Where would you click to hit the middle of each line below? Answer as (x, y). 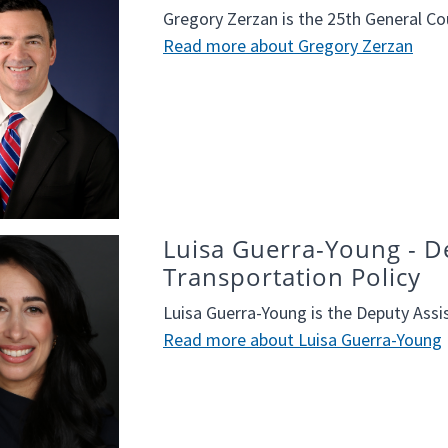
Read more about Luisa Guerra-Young (302, 340)
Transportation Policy (292, 277)
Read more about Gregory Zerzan (288, 46)
